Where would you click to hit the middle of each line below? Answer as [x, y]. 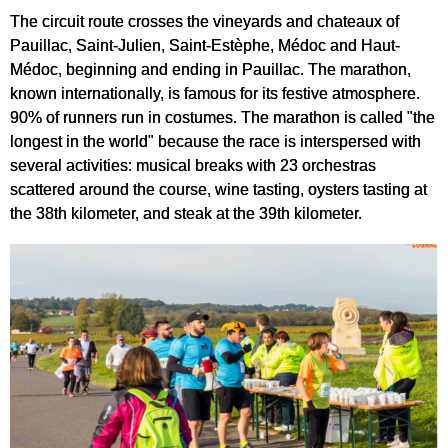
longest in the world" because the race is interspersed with [215, 141]
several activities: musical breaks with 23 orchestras [193, 165]
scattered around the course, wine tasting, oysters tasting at [218, 189]
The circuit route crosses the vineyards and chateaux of [204, 21]
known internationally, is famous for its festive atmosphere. [215, 93]
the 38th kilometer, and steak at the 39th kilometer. [186, 213]
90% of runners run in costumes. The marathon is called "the [222, 117]
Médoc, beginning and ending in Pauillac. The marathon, [210, 69]
